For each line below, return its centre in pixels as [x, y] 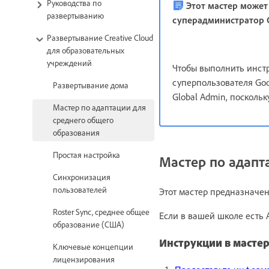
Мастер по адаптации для [99, 107]
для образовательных [86, 50]
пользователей [80, 190]
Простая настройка [86, 155]
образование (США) [89, 225]
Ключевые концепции [93, 247]
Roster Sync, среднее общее [101, 212]
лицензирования [84, 259]
